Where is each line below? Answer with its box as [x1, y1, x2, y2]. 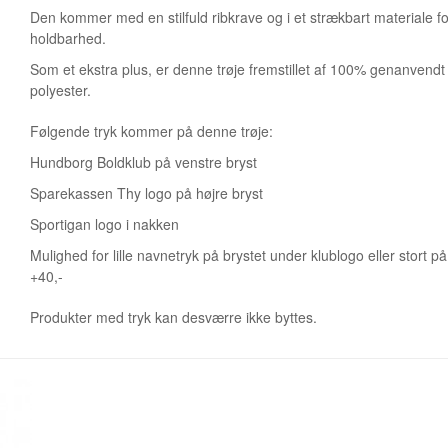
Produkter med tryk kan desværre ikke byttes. [30, 307, 325, 327]
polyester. [30, 80, 91, 100]
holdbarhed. [30, 28, 106, 48]
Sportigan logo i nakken [30, 214, 179, 234]
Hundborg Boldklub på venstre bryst [30, 152, 257, 172]
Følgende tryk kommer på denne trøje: [30, 121, 273, 141]
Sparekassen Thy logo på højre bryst [30, 183, 263, 203]
